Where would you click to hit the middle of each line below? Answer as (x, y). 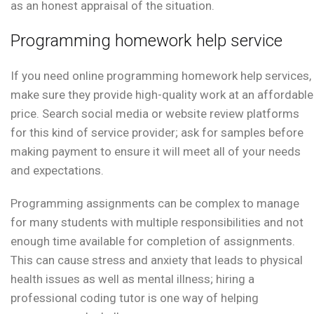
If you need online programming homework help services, (161, 76)
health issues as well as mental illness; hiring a (132, 279)
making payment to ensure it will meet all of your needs (156, 152)
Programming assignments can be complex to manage (155, 204)
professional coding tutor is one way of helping (135, 298)
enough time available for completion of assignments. (153, 241)
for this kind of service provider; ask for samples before (157, 133)
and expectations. (57, 171)
